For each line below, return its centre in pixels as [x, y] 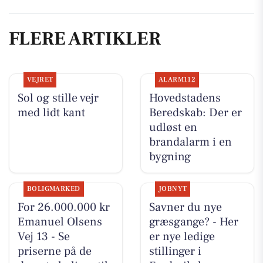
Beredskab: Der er [195, 113]
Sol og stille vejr [58, 98]
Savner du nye [185, 208]
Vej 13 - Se [43, 237]
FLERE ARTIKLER [85, 38]
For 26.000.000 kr [63, 208]
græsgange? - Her [193, 222]
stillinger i [175, 252]
